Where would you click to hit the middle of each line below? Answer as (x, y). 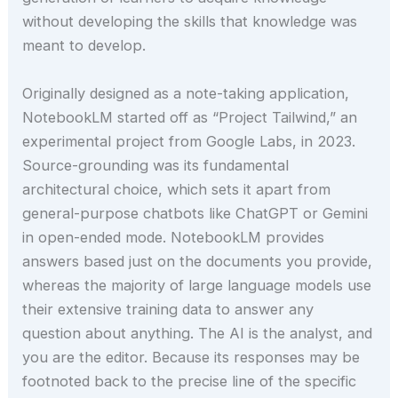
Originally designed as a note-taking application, (186, 93)
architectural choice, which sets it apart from (177, 189)
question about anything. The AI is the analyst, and (198, 333)
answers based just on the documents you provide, (198, 261)
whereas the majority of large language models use (197, 285)
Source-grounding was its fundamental (156, 165)
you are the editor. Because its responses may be (191, 357)
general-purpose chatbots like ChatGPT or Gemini (195, 213)
